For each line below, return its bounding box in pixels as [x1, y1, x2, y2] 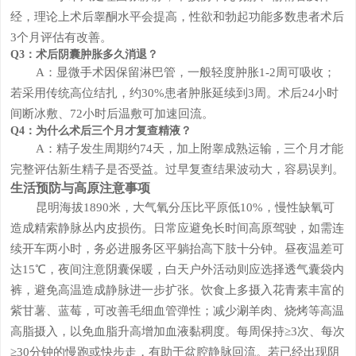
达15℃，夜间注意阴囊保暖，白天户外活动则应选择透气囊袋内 [10, 261, 344, 276]
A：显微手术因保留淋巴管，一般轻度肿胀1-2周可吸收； [35, 64, 335, 79]
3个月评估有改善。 [10, 29, 112, 44]
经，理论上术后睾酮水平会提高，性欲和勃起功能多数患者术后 [10, 9, 344, 23]
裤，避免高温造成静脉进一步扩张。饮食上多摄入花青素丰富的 [10, 282, 344, 296]
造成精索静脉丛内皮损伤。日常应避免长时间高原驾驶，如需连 [10, 220, 344, 234]
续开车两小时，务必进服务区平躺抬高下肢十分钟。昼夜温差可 [10, 241, 344, 255]
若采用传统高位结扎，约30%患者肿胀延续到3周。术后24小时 [10, 85, 339, 99]
